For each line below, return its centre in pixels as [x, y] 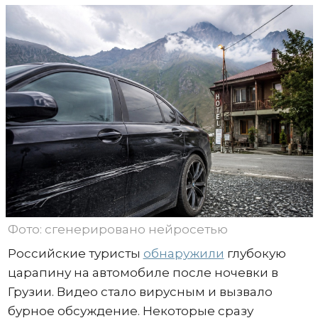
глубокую [255, 254]
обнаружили [183, 254]
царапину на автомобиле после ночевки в [143, 273]
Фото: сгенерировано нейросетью [117, 230]
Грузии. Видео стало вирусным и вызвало [140, 292]
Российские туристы [75, 254]
